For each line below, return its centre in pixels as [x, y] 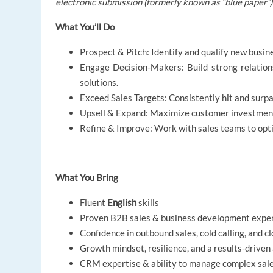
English [122, 203]
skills [148, 203]
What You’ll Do [85, 27]
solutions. [99, 83]
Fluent [94, 203]
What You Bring [87, 178]
